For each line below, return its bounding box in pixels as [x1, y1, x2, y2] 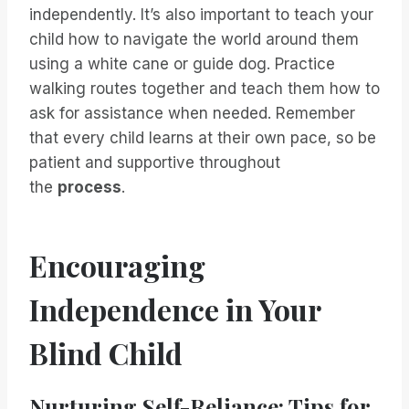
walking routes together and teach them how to [29, 79, 380, 99]
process [58, 178, 121, 197]
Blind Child [29, 333, 183, 373]
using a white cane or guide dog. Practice [29, 55, 335, 74]
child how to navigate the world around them [29, 30, 359, 49]
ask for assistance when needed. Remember [29, 104, 355, 123]
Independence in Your [29, 289, 320, 330]
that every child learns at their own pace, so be [29, 129, 376, 148]
